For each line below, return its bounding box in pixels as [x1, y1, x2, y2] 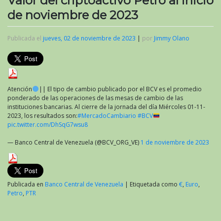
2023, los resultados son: [7, 111, 77, 120]
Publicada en [7, 180, 45, 188]
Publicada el [7, 34, 43, 42]
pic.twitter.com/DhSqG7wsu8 [7, 120, 88, 129]
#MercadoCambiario [77, 111, 136, 120]
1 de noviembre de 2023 [141, 138, 209, 147]
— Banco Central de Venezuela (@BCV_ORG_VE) [7, 138, 141, 147]
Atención [7, 84, 32, 93]
